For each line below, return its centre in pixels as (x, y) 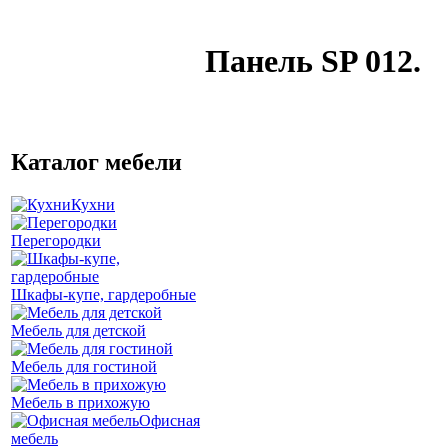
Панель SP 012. (313, 61)
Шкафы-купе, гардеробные (103, 294)
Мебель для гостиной (84, 366)
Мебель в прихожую (80, 402)
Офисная (169, 420)
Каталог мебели (96, 161)
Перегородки (56, 240)
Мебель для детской (78, 330)
